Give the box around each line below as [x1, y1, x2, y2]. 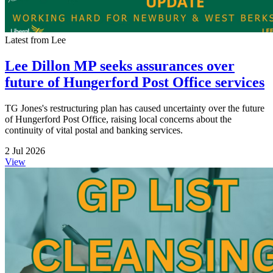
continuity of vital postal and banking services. [5, 124, 183, 135]
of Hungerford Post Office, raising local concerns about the [5, 113, 232, 124]
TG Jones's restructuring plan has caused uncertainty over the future [5, 102, 264, 113]
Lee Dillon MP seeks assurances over [5, 57, 235, 74]
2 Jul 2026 [5, 145, 45, 156]
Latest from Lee [5, 34, 66, 45]
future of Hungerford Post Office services [5, 74, 264, 90]
